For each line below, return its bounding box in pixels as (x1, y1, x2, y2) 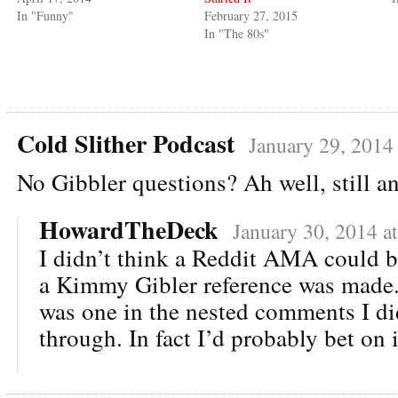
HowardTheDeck (39, 211, 219, 248)
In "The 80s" (204, 24, 270, 42)
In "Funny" (17, 6, 74, 24)
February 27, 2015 (204, 6, 298, 24)
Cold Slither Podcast (17, 124, 235, 162)
